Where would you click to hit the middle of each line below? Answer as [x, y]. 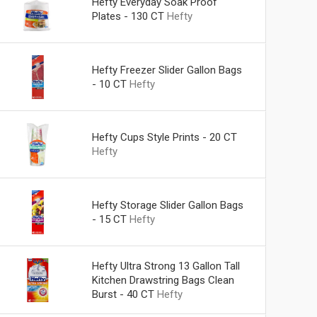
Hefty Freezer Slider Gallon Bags [167, 70]
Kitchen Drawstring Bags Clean [163, 280]
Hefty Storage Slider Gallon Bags [167, 206]
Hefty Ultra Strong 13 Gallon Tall [166, 266]
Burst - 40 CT [123, 294]
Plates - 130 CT [128, 16]
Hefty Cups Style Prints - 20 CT [164, 138]
